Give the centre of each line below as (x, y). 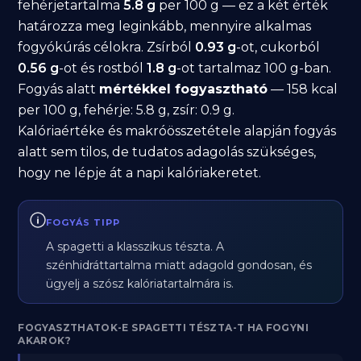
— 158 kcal (303, 89)
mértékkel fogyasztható (184, 89)
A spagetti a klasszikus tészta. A (135, 247)
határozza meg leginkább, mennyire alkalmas (165, 26)
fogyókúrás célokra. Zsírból (107, 47)
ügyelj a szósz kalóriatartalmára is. (140, 284)
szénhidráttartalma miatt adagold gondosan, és (179, 265)
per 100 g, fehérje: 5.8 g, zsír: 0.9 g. (127, 110)
